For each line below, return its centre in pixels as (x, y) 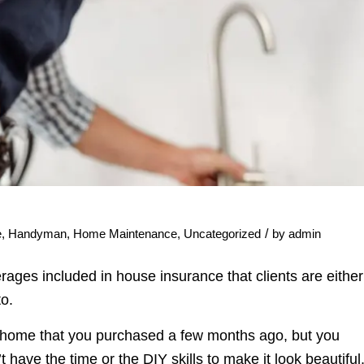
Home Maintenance (125, 234)
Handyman (37, 234)
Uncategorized (222, 234)
